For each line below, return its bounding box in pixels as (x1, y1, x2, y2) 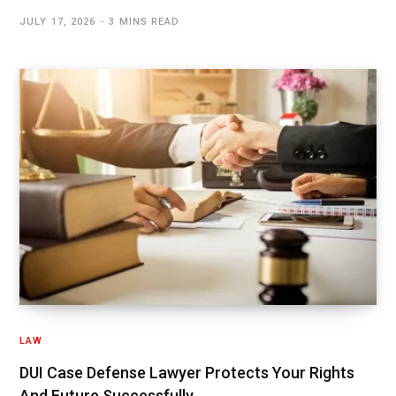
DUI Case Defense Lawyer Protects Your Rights (19, 363, 354, 383)
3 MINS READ (109, 15, 180, 27)
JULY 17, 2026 (19, 15, 96, 27)
